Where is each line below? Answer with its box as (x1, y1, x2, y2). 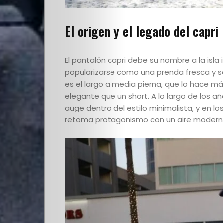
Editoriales (64, 126, 142, 150)
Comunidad (64, 152, 144, 176)
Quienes (64, 74, 121, 99)
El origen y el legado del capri (64, 21, 218, 41)
